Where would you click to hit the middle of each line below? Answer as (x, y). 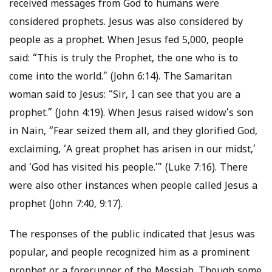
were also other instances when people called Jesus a (133, 187)
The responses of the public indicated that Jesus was (132, 235)
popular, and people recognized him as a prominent (129, 253)
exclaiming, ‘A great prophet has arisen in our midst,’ (132, 150)
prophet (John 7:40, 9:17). (66, 205)
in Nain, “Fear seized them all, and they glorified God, (133, 132)
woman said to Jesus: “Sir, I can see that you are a (125, 96)
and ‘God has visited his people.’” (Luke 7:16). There (128, 168)
